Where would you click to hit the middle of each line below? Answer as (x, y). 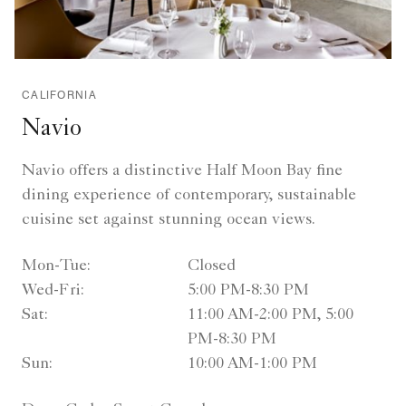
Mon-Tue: (56, 266)
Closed (211, 266)
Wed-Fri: (53, 290)
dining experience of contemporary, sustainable (189, 195)
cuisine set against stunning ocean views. (169, 220)
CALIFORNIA (59, 94)
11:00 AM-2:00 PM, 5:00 (270, 315)
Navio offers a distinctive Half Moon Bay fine (182, 171)
